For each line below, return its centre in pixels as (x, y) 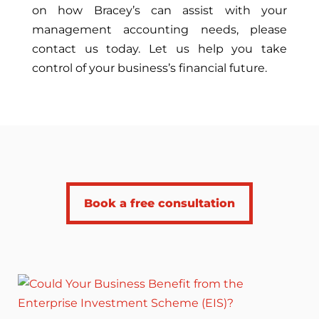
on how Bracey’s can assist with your (159, 10)
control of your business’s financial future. (149, 68)
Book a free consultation (159, 203)
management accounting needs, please (159, 30)
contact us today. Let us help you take (159, 49)
